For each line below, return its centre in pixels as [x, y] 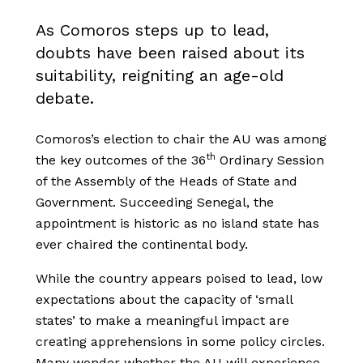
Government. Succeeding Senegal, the [155, 203]
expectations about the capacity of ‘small [164, 300]
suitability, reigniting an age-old [160, 76]
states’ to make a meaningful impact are [162, 321]
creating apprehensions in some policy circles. [180, 342]
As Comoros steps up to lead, [152, 30]
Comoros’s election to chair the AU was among [181, 139]
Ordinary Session [270, 160]
